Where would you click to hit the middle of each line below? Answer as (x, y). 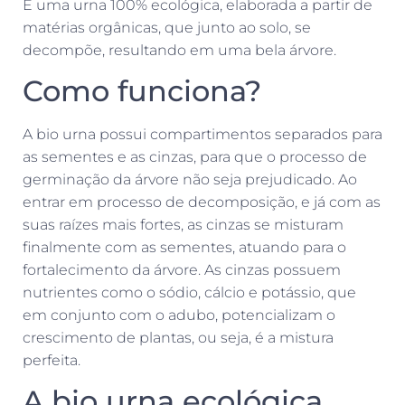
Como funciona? (146, 90)
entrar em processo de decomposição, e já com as (202, 202)
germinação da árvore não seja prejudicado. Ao (190, 179)
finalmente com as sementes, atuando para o (184, 247)
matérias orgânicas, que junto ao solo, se (167, 27)
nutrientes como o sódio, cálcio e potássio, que (189, 292)
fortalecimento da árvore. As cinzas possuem (182, 269)
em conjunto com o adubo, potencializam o (179, 315)
